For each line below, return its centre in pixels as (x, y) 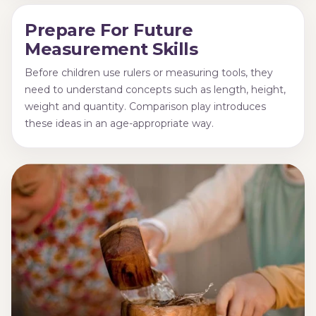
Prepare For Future (109, 30)
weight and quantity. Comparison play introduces (145, 107)
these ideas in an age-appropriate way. (119, 124)
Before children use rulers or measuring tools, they (149, 73)
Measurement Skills (111, 49)
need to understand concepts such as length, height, (155, 90)
